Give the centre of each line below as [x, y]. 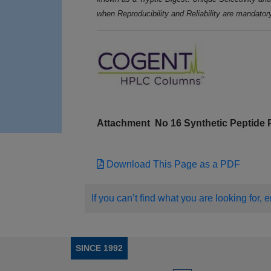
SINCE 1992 [99, 248]
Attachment [126, 123]
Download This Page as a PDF [172, 165]
